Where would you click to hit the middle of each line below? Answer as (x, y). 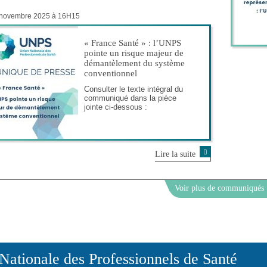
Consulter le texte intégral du (133, 89)
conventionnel (111, 73)
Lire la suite (175, 154)
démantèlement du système (134, 63)
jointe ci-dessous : (116, 107)
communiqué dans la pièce (130, 98)
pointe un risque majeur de (134, 53)
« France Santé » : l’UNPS (133, 43)
